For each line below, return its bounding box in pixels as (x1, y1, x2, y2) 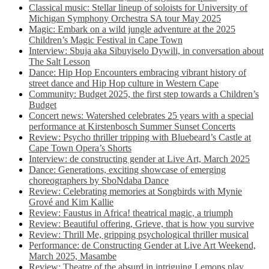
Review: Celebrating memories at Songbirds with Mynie (29, 186, 242, 196)
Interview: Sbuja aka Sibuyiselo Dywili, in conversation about (29, 46, 264, 56)
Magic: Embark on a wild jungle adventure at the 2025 (29, 24, 235, 34)
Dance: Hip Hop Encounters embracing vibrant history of (29, 67, 246, 77)
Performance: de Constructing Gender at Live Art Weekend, (29, 240, 256, 250)
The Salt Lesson (29, 56, 90, 67)
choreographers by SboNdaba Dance (29, 175, 169, 186)
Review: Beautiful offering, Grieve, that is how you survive (29, 219, 254, 229)
